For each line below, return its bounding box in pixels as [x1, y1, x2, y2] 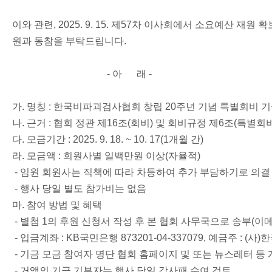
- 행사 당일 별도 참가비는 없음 [12, 183, 146, 194]
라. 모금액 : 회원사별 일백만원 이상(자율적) [12, 151, 200, 161]
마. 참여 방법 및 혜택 [12, 200, 102, 210]
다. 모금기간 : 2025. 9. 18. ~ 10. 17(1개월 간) [12, 134, 211, 144]
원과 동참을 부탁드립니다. [12, 36, 126, 46]
